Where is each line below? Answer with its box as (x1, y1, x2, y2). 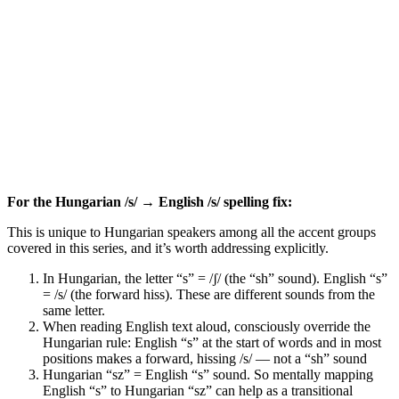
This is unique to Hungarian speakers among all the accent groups (7, 224, 376, 240)
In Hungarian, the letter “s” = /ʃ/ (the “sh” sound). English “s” (43, 271, 387, 287)
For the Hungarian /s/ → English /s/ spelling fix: (7, 194, 292, 210)
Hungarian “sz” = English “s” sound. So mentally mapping (43, 367, 373, 383)
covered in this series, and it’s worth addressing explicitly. (7, 240, 329, 256)
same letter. (43, 303, 105, 319)
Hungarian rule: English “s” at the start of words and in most (43, 335, 381, 351)
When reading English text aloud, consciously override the (43, 319, 370, 335)
